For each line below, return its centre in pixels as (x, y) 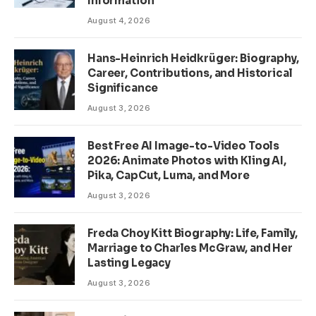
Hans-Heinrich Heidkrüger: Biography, (193, 59)
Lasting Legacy (129, 263)
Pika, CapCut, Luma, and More (169, 176)
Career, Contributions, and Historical (190, 73)
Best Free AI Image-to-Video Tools (184, 146)
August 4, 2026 (119, 21)
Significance (123, 88)
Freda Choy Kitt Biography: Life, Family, (193, 233)
